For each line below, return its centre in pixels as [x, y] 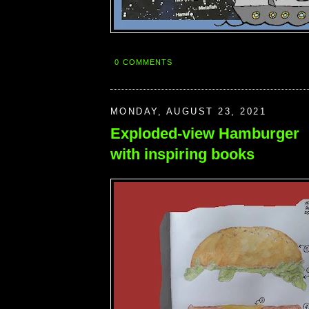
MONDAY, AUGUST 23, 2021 [189, 112]
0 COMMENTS [144, 62]
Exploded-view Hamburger [205, 134]
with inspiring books [182, 154]
